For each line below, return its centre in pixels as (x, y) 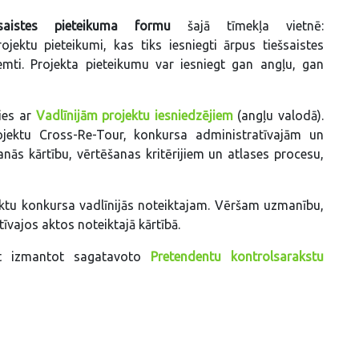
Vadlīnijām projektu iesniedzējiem (134, 115)
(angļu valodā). (278, 115)
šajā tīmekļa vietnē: (247, 25)
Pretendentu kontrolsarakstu (237, 256)
